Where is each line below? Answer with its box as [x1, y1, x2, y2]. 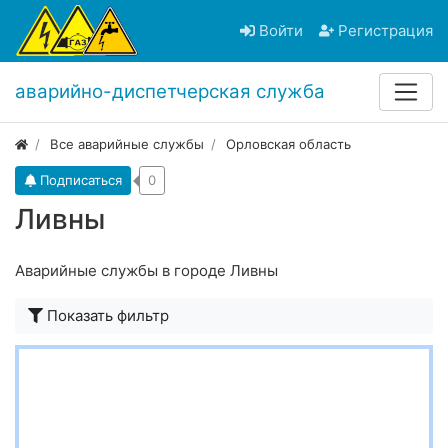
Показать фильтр [47, 306, 169, 326]
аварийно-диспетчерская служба [15, 80, 325, 104]
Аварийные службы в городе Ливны [15, 261, 278, 281]
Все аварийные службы [50, 136, 205, 153]
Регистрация [338, 21, 433, 41]
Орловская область [226, 136, 352, 153]
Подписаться [40, 172, 123, 189]
